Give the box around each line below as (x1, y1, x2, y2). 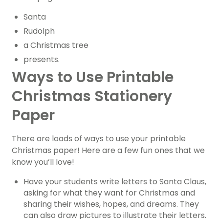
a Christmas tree (23, 40, 88, 51)
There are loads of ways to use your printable (12, 133, 186, 145)
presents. (23, 54, 60, 66)
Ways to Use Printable (12, 67, 174, 88)
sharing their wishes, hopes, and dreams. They (23, 198, 199, 210)
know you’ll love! (12, 156, 74, 168)
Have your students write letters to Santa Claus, (23, 176, 206, 188)
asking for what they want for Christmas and (23, 187, 195, 199)
